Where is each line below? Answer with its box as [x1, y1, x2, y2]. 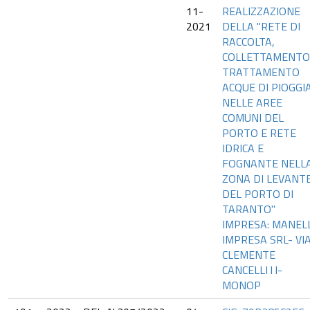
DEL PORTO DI [222, 185, 293, 202]
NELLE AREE [222, 94, 282, 111]
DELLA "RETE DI [222, 18, 300, 35]
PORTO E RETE [222, 125, 296, 141]
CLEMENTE [222, 246, 275, 263]
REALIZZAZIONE [222, 3, 300, 19]
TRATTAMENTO [222, 64, 300, 80]
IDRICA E [222, 140, 264, 156]
